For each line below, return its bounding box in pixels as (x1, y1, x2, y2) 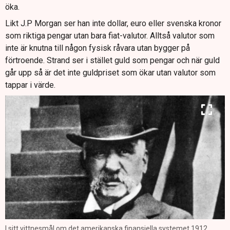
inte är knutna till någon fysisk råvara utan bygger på (5, 43, 190, 53)
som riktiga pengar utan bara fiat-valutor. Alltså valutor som (5, 31, 215, 41)
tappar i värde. (5, 80, 55, 90)
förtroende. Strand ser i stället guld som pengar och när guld (5, 55, 220, 66)
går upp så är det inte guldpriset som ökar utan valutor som (5, 68, 216, 78)
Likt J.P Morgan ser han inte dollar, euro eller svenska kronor (5, 18, 221, 29)
